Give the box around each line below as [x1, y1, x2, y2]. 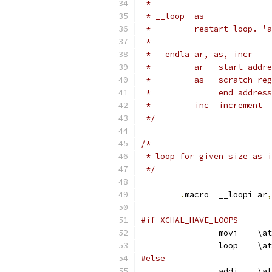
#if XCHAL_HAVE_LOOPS [141, 215, 238, 225]
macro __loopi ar [219, 189, 267, 200]
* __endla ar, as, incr [141, 49, 253, 59]
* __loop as [141, 11, 204, 21]
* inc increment [219, 100, 262, 110]
